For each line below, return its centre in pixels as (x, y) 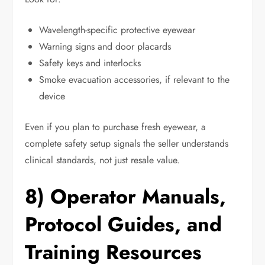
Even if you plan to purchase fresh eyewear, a (116, 127)
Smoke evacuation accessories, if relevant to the (135, 80)
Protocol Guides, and (124, 225)
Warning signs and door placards (105, 47)
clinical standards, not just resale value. (103, 160)
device (52, 96)
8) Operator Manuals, (126, 197)
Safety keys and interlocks (90, 63)
